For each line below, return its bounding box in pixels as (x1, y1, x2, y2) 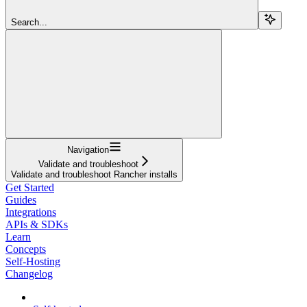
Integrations (5, 206, 56, 218)
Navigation (67, 144, 109, 155)
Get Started (5, 181, 54, 193)
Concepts (5, 243, 46, 255)
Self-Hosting (5, 255, 60, 267)
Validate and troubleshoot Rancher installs (11, 169, 177, 180)
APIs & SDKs (5, 218, 68, 230)
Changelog (5, 267, 53, 280)
